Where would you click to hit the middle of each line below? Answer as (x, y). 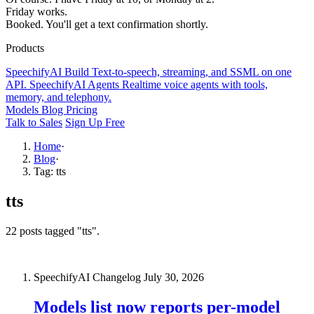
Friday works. (36, 12)
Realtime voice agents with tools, (195, 84)
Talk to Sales (34, 122)
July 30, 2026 (174, 277)
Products (25, 48)
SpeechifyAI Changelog (89, 277)
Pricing (82, 110)
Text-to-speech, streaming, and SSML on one (192, 72)
